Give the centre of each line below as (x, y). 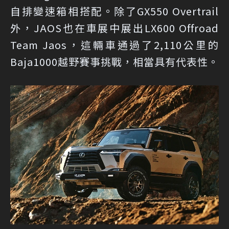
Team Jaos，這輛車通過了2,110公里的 (114, 44)
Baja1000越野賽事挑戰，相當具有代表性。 (114, 61)
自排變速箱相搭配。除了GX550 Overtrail (114, 11)
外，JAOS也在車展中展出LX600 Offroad (114, 28)
